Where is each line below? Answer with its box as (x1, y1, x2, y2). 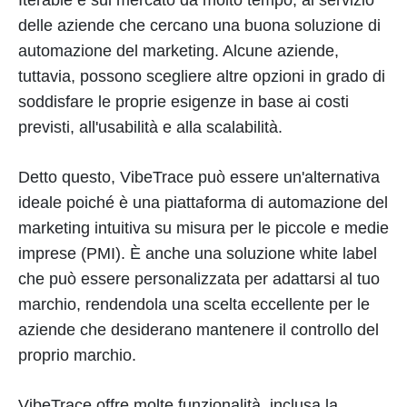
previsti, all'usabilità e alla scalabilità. (18, 117, 283, 136)
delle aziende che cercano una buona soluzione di (18, 15, 381, 35)
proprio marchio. (18, 345, 136, 364)
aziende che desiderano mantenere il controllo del (18, 320, 379, 339)
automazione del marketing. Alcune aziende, (18, 41, 339, 60)
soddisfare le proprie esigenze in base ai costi (18, 92, 349, 111)
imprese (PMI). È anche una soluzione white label (18, 243, 377, 263)
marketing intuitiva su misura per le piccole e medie (18, 218, 389, 237)
